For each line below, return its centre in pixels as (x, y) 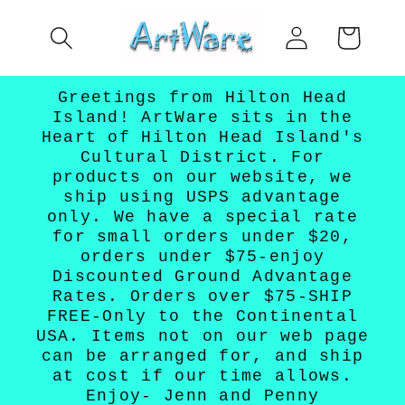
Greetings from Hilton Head (202, 98)
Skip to (71, 17)
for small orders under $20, (202, 237)
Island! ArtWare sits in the (202, 118)
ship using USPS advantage (202, 198)
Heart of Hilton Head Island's (202, 138)
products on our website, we (202, 178)
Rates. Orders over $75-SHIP (202, 297)
